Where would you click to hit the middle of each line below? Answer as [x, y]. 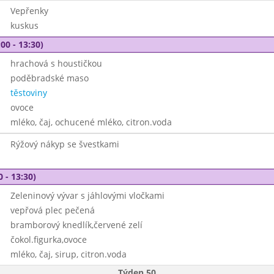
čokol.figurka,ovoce [48, 239]
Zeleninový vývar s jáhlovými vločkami [87, 195]
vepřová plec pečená [52, 210]
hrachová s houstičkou [56, 63]
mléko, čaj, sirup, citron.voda [68, 254]
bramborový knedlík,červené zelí [76, 225]
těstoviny [28, 93]
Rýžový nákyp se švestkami [65, 144]
